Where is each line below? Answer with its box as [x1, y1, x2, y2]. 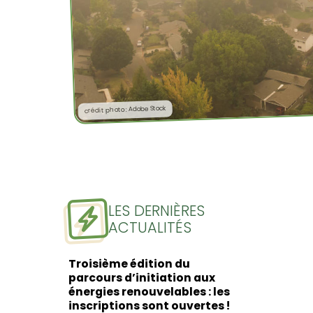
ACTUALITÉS [108, 217, 191, 238]
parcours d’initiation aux [68, 270, 215, 286]
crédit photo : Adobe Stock [84, 103, 166, 115]
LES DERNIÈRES [108, 201, 205, 221]
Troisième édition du [68, 256, 190, 272]
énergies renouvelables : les [68, 284, 230, 300]
